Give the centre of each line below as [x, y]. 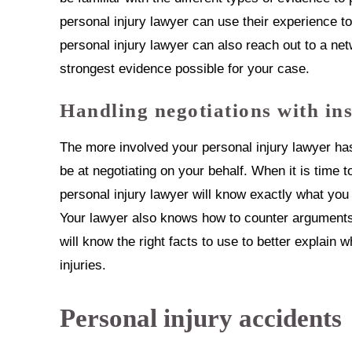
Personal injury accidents [201, 318]
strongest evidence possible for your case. [185, 69]
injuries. [83, 265]
